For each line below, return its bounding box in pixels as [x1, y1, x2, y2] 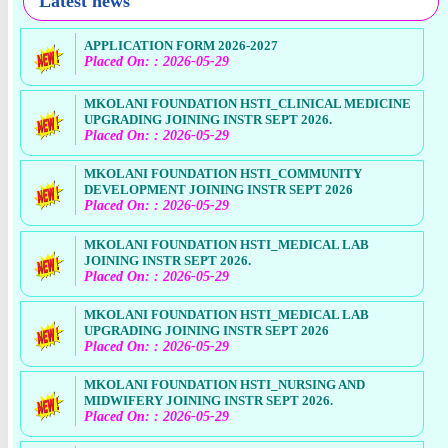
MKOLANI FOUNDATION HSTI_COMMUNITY [84, 166, 363, 182]
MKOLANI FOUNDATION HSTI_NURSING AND [84, 377, 366, 393]
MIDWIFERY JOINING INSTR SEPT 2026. [84, 393, 334, 409]
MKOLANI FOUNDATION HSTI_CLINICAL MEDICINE [84, 96, 412, 112]
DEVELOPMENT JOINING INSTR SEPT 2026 [84, 182, 354, 198]
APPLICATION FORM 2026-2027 [84, 37, 279, 53]
